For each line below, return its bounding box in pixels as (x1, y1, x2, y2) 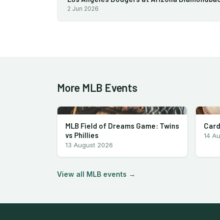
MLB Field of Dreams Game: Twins (65, 121, 179, 130)
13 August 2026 (65, 140, 113, 149)
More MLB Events (57, 81, 137, 94)
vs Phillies (65, 130, 99, 139)
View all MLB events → (57, 169, 136, 178)
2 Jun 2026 (67, 4, 99, 12)
